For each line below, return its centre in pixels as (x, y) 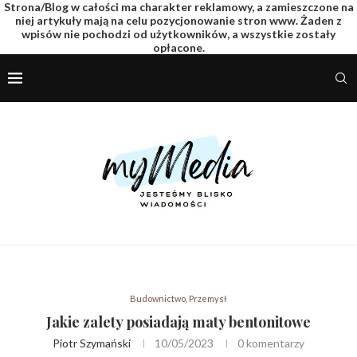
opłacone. (178, 47)
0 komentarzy (271, 343)
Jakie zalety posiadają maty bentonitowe (178, 322)
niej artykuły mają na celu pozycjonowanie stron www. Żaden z (178, 20)
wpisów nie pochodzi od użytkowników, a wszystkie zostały (178, 34)
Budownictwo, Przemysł (178, 298)
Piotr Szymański (92, 343)
